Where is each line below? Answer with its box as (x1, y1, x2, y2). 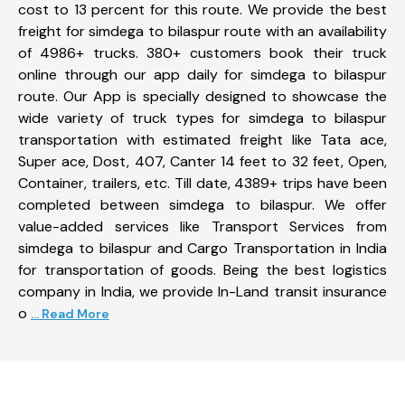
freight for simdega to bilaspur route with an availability (18, 21, 387, 41)
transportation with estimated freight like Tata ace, (18, 129, 387, 149)
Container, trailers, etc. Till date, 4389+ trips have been (18, 173, 387, 193)
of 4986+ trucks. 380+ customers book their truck (18, 42, 387, 62)
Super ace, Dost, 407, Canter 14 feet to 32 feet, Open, (18, 151, 387, 171)
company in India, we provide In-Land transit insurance (18, 281, 387, 301)
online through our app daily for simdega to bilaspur (18, 64, 387, 84)
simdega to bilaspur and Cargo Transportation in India (18, 238, 387, 258)
